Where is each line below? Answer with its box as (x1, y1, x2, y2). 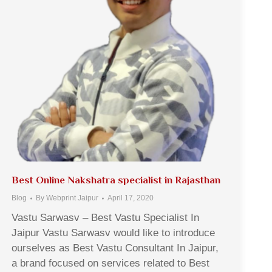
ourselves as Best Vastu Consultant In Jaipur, (12, 242, 219, 254)
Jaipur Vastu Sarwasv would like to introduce (12, 227, 215, 239)
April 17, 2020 (107, 194, 154, 202)
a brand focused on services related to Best (12, 257, 209, 269)
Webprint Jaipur (46, 194, 98, 202)
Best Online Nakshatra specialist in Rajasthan (12, 174, 220, 186)
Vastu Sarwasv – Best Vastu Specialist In (12, 212, 199, 223)
